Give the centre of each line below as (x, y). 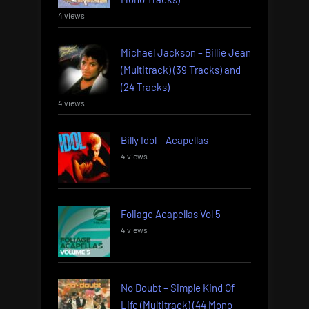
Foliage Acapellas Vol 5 (171, 213)
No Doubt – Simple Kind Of (178, 287)
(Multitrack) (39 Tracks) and (181, 69)
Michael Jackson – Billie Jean (186, 52)
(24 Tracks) (145, 87)
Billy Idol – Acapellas (165, 140)
